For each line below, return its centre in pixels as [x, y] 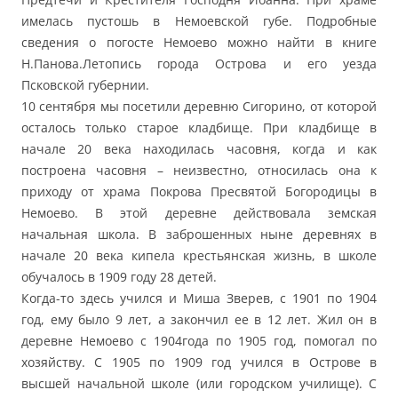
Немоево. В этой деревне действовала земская [199, 213]
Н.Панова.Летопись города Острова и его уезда [199, 64]
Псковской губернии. [85, 85]
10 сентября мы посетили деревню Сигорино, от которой [199, 107]
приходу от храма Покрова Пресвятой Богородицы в [199, 192]
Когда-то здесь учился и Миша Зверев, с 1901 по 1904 [199, 298]
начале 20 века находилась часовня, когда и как [199, 149]
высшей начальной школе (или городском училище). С [199, 384]
